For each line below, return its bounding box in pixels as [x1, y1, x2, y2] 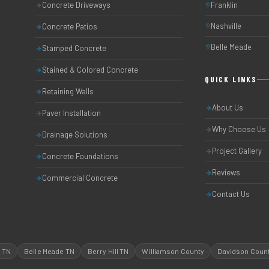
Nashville [211, 21, 241, 31]
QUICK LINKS [205, 74, 257, 84]
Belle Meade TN [24, 247, 74, 255]
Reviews [212, 168, 240, 177]
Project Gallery [212, 146, 262, 156]
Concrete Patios [41, 22, 97, 31]
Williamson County [142, 247, 205, 255]
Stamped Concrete [41, 43, 106, 53]
